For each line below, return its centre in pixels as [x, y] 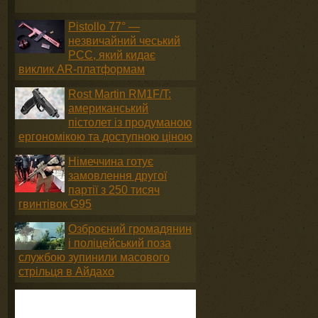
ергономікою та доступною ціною [105, 137]
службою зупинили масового [94, 257]
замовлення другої [117, 176]
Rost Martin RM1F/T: [120, 94]
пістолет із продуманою [130, 122]
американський [108, 108]
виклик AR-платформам [82, 69]
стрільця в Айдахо [66, 272]
